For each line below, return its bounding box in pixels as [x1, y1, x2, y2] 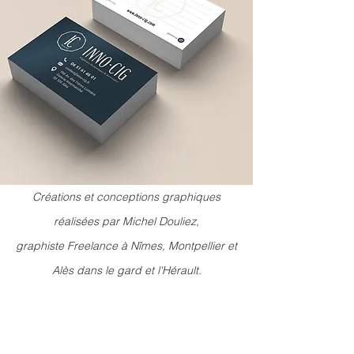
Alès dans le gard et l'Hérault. [51, 263, 201, 277]
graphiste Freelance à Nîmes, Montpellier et [16, 239, 237, 253]
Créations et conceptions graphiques [32, 190, 220, 204]
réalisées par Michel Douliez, [54, 214, 199, 228]
